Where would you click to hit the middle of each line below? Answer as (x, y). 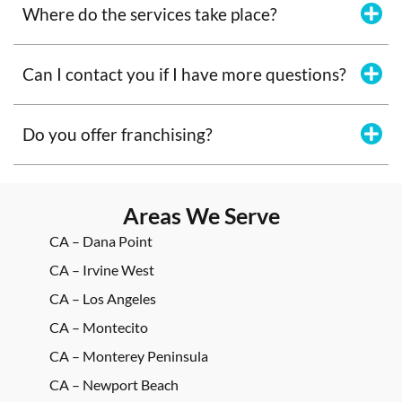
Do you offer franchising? (118, 134)
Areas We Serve (201, 215)
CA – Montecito (99, 327)
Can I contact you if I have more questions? (184, 74)
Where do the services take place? (150, 13)
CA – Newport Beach (114, 384)
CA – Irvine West (102, 269)
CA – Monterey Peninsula (129, 355)
